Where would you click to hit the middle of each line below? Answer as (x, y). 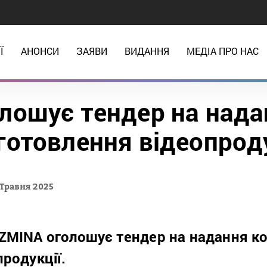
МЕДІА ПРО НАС (222, 51)
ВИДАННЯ (147, 51)
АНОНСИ (40, 51)
